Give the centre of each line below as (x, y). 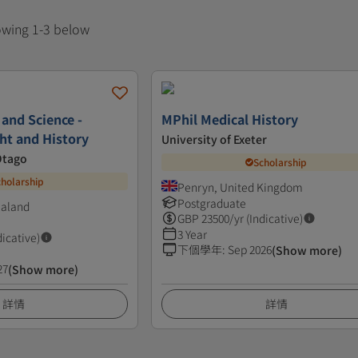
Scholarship (280, 162)
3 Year (193, 234)
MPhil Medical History (230, 119)
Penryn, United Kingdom (241, 187)
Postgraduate (212, 203)
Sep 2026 (250, 249)
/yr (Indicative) (267, 218)
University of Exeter (215, 139)
